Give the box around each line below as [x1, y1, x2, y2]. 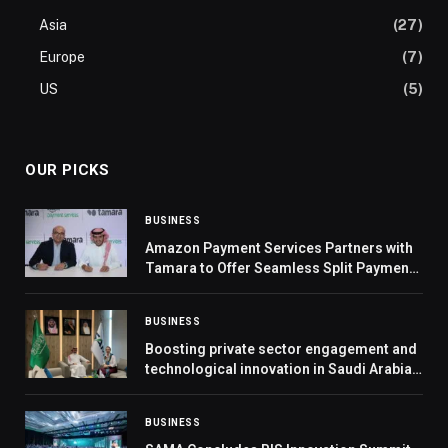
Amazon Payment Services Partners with [145, 240, 413, 257]
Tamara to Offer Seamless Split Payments [145, 260, 422, 277]
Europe [39, 49, 85, 66]
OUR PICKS [25, 161, 110, 180]
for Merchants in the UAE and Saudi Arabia [145, 280, 423, 297]
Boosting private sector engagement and [145, 341, 417, 358]
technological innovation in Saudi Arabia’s [145, 361, 422, 378]
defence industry [145, 381, 257, 398]
